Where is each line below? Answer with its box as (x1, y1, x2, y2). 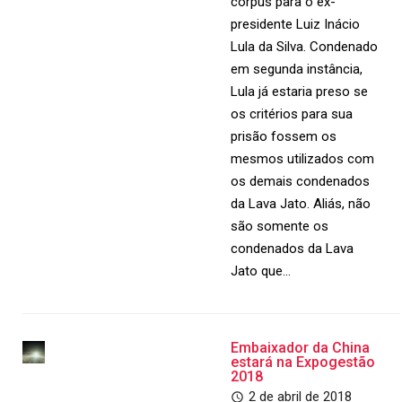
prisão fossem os (231, 128, 337, 144)
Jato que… (231, 263, 292, 279)
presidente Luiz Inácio (231, 16, 361, 32)
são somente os (231, 218, 329, 234)
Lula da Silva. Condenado (231, 39, 379, 55)
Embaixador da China (231, 339, 371, 356)
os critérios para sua (231, 106, 354, 122)
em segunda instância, (231, 61, 363, 77)
